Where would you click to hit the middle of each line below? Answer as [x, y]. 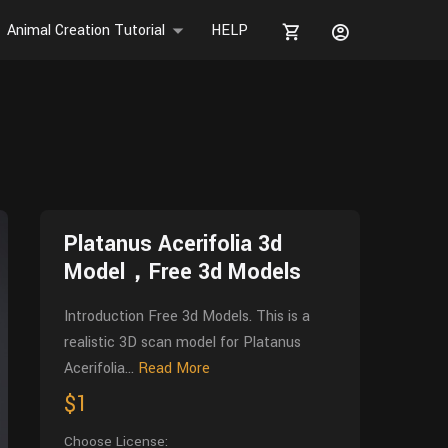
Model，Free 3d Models [182, 272]
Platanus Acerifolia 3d [173, 244]
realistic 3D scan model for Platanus [182, 342]
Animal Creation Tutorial [86, 30]
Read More [174, 368]
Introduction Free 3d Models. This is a [187, 316]
